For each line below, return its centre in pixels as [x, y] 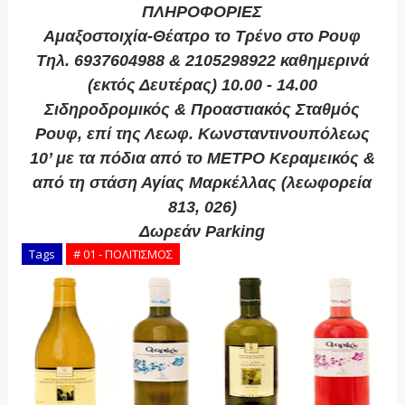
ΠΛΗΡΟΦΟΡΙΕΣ [202, 12]
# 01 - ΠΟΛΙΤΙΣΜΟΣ [122, 254]
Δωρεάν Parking [202, 232]
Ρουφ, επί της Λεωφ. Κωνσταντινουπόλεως [202, 134]
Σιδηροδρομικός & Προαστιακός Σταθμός [202, 110]
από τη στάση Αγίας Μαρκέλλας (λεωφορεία [202, 183]
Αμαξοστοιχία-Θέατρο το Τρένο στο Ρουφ [202, 37]
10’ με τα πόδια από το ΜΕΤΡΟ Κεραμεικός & [202, 159]
